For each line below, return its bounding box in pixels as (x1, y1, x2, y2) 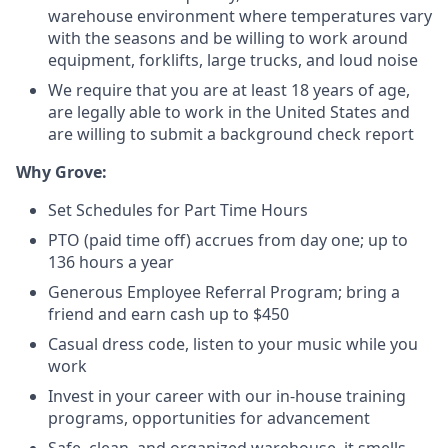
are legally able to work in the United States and (48, 101, 410, 123)
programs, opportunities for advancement (48, 407, 370, 429)
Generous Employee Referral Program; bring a (48, 281, 400, 303)
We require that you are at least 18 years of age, (48, 79, 410, 101)
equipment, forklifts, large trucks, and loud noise (48, 49, 418, 71)
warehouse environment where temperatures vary (48, 5, 432, 27)
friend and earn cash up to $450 (48, 303, 289, 325)
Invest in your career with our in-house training (48, 385, 406, 407)
